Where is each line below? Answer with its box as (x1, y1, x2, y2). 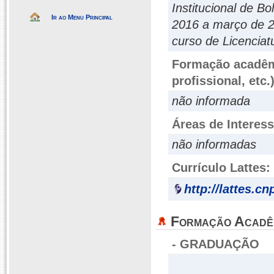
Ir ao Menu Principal (51, 13, 113, 21)
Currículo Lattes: (172, 161, 270, 174)
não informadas (172, 138, 256, 151)
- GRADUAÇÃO (172, 237, 259, 251)
